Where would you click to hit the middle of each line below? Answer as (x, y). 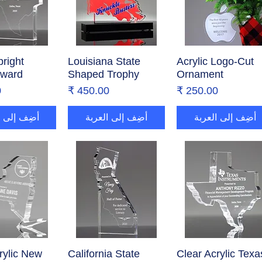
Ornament (200, 75)
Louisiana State (104, 62)
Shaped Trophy (104, 75)
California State (104, 254)
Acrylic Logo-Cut (216, 62)
